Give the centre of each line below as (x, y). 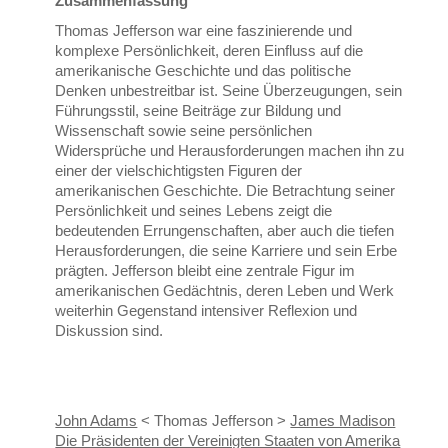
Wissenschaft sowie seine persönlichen (184, 131)
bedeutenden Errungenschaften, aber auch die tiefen (225, 231)
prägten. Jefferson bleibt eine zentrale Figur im (205, 271)
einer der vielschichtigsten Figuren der (179, 171)
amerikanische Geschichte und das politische (203, 71)
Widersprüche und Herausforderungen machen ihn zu (230, 151)
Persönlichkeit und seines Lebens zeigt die (194, 211)
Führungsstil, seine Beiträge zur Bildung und (198, 111)
